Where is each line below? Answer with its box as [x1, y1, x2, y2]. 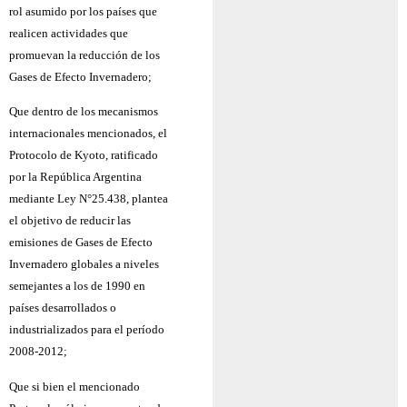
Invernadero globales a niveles [9, 257, 159, 272]
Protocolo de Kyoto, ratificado [9, 148, 158, 163]
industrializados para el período [9, 323, 164, 337]
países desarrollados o [9, 301, 116, 315]
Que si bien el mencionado [9, 379, 140, 393]
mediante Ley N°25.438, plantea [9, 192, 168, 206]
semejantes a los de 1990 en [9, 279, 145, 293]
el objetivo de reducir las [9, 213, 131, 228]
